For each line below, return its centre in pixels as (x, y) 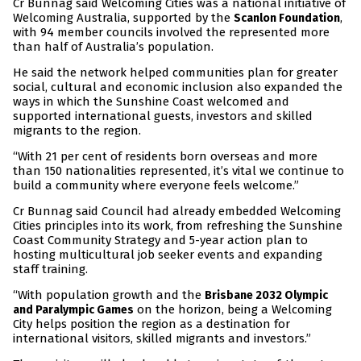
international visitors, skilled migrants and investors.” (162, 339)
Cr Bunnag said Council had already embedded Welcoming (177, 212)
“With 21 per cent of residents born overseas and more (165, 157)
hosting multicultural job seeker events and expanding (168, 255)
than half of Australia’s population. (113, 47)
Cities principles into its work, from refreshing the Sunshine (178, 226)
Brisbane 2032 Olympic (266, 296)
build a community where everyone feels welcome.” (156, 186)
